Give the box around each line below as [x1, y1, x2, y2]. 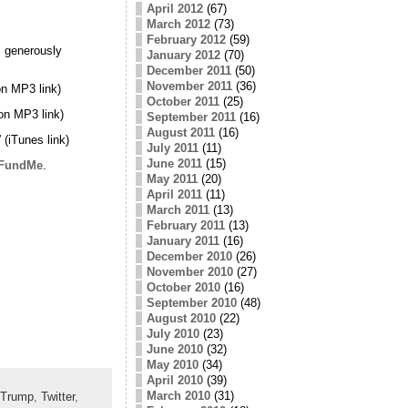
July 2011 [146, 140, 199, 155]
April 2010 [146, 372, 203, 387]
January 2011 [146, 233, 219, 248]
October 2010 [146, 280, 220, 294]
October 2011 [146, 94, 219, 108]
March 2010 [146, 388, 210, 403]
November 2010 [146, 264, 233, 279]
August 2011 [146, 125, 215, 139]
